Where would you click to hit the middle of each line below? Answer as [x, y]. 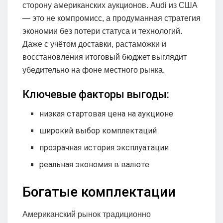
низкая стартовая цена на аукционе [107, 113]
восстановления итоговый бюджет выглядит [105, 57]
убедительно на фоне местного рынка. [94, 70]
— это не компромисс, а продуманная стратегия [111, 18]
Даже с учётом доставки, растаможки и [94, 44]
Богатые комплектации [99, 192]
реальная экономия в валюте [95, 164]
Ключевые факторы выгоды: [96, 95]
